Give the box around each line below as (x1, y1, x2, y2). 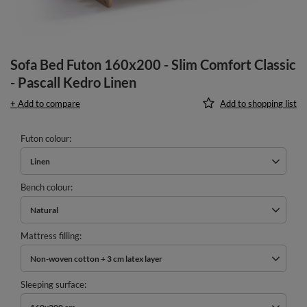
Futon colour (21, 133, 69, 145)
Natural (30, 204, 58, 215)
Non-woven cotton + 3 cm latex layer (30, 253, 162, 264)
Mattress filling (21, 230, 79, 242)
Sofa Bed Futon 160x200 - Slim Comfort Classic (10, 56, 296, 73)
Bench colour (21, 182, 71, 193)
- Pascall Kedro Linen (10, 74, 136, 91)
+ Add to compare (10, 98, 80, 110)
